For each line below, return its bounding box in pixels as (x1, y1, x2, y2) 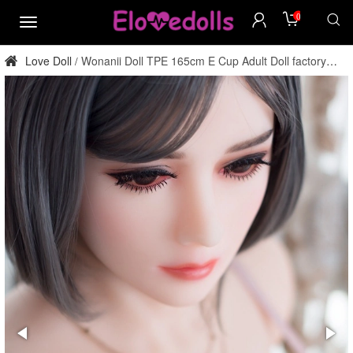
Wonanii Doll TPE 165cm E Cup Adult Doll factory (81, 53, 326, 69)
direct (5, 68, 32, 84)
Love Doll (22, 53, 72, 69)
